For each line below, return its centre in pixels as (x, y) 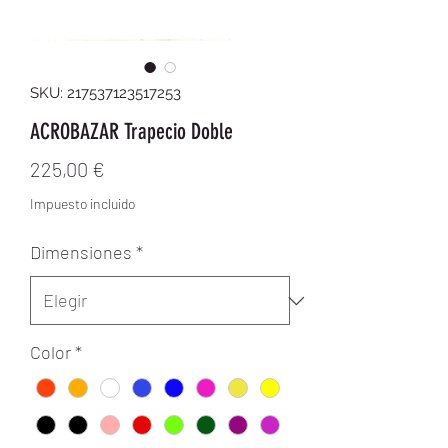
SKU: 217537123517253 (105, 93)
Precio (132, 168)
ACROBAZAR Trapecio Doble (131, 131)
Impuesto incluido (82, 203)
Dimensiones (81, 252)
